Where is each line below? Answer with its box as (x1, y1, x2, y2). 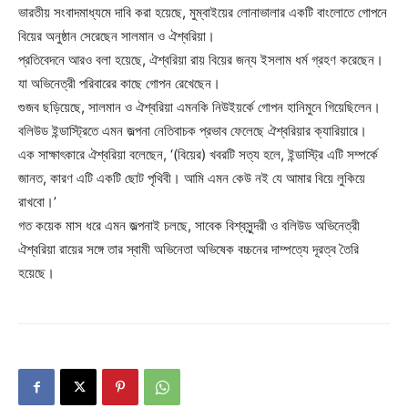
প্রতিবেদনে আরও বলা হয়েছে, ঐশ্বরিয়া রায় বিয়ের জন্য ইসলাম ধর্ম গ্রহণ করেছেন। (18, 51, 383, 69)
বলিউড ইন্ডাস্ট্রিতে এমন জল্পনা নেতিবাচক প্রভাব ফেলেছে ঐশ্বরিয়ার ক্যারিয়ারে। (18, 122, 367, 140)
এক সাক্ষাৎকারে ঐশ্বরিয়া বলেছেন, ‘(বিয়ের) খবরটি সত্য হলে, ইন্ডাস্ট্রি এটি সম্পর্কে (18, 146, 378, 164)
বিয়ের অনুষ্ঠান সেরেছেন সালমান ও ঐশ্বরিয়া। (18, 27, 215, 46)
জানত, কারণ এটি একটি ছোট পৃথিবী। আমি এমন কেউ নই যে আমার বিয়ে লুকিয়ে (18, 169, 365, 188)
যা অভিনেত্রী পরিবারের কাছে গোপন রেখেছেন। (18, 75, 220, 93)
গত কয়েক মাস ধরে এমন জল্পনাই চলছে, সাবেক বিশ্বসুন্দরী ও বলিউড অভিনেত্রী (18, 217, 360, 235)
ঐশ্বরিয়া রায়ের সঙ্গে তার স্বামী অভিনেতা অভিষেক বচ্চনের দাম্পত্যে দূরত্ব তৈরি (18, 240, 359, 259)
